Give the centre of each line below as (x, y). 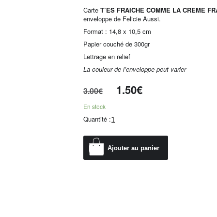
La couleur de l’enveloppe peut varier (135, 69)
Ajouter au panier (133, 148)
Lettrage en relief (107, 57)
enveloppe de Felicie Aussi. (122, 19)
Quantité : (97, 119)
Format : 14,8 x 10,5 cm (117, 31)
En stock (94, 107)
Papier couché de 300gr (116, 44)
